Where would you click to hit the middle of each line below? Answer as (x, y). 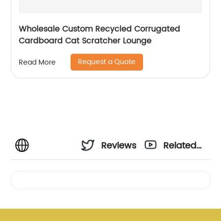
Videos (178, 172)
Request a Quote (107, 62)
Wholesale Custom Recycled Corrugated (100, 29)
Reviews (119, 146)
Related (180, 146)
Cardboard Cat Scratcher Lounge (85, 41)
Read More (37, 62)
